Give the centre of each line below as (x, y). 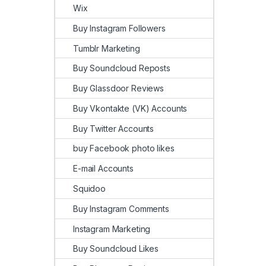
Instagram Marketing (112, 229)
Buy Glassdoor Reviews (119, 88)
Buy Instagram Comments (121, 208)
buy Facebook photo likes (124, 148)
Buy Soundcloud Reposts (122, 68)
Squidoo (90, 188)
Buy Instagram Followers (119, 28)
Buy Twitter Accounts (114, 128)
